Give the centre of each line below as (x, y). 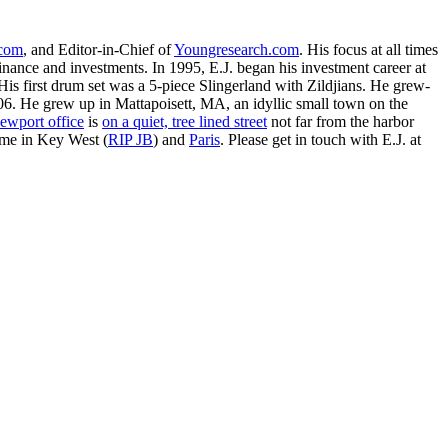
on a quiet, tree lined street (184, 122)
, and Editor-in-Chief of (98, 50)
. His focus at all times (368, 50)
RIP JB (130, 140)
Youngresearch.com (236, 50)
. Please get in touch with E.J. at (320, 140)
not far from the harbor (340, 122)
